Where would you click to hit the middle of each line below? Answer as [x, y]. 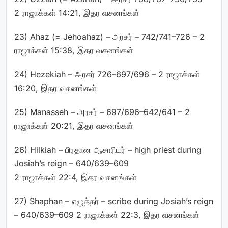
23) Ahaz [33, 37]
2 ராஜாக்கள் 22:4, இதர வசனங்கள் [76, 177]
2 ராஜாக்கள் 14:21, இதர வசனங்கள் [77, 13]
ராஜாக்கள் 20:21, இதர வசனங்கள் [74, 126]
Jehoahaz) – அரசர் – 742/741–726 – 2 [133, 37]
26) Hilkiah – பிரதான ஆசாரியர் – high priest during [108, 150]
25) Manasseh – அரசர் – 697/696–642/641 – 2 [102, 112]
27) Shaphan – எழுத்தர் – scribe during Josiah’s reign [114, 201]
